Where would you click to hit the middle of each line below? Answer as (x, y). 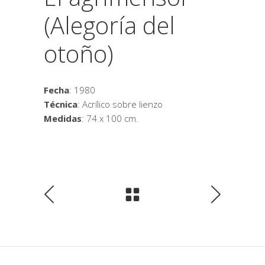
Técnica (61, 104)
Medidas (63, 118)
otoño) (79, 54)
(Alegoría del (109, 25)
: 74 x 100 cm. (110, 118)
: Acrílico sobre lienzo (120, 104)
